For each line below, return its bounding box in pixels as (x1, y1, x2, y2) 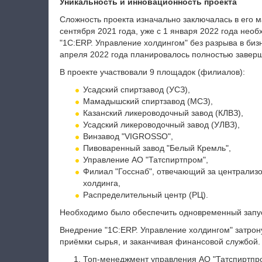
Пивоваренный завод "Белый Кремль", (82, 143, 231, 153)
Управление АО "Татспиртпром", (82, 155, 208, 164)
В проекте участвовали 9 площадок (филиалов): (59, 67, 245, 77)
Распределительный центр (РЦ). (82, 190, 208, 199)
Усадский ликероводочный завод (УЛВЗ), (82, 120, 240, 129)
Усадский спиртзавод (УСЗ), (82, 85, 190, 94)
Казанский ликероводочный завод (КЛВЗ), (82, 108, 243, 118)
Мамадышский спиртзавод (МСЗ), (82, 96, 213, 106)
